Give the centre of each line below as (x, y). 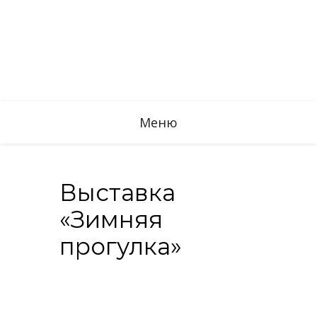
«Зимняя (111, 219)
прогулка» (121, 246)
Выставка (117, 192)
